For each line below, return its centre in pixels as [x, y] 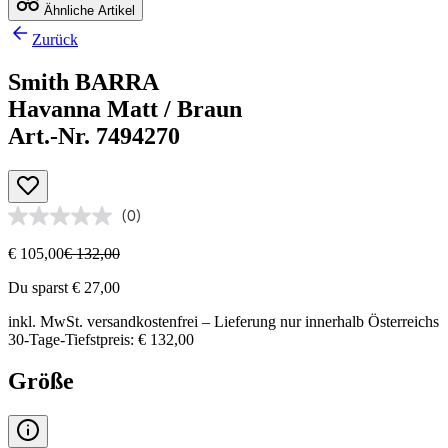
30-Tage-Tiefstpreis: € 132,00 [101, 339]
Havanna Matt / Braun [125, 108]
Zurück [55, 39]
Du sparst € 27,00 [64, 287]
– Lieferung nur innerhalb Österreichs [318, 321]
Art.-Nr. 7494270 [94, 135]
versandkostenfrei [142, 321]
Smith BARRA [83, 81]
